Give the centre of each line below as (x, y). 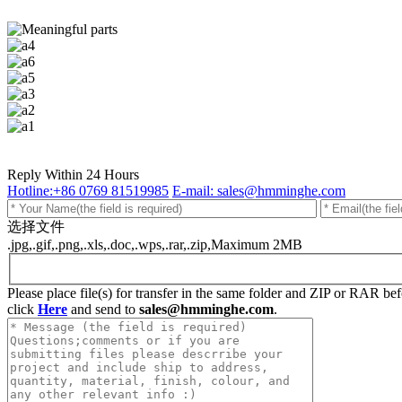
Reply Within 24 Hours (73, 175)
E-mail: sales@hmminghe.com (259, 191)
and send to (103, 309)
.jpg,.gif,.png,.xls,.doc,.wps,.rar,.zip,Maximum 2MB (155, 245)
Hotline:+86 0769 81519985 (88, 191)
